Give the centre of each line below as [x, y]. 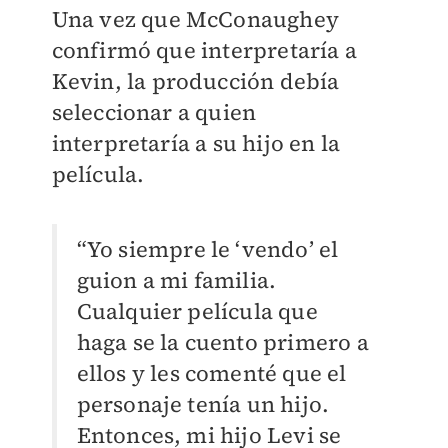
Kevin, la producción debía [195, 81]
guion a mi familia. [176, 280]
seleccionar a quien [154, 112]
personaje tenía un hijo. [203, 404]
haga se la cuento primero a [222, 342]
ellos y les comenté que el [211, 373]
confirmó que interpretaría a [204, 50]
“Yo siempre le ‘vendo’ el [207, 249]
